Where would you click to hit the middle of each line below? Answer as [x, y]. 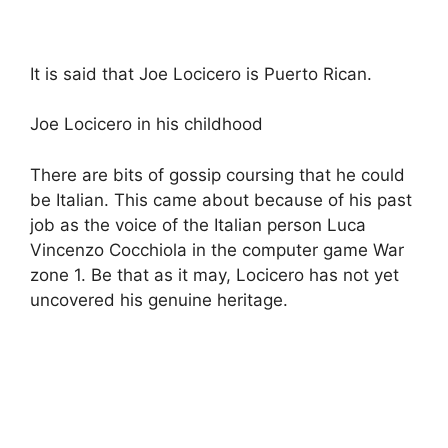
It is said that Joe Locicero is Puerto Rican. [201, 73]
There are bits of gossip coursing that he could [217, 174]
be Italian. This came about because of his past [221, 199]
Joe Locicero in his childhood [146, 124]
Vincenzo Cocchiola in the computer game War [217, 249]
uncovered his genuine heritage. [159, 299]
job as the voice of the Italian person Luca [198, 224]
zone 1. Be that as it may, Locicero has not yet [214, 274]
